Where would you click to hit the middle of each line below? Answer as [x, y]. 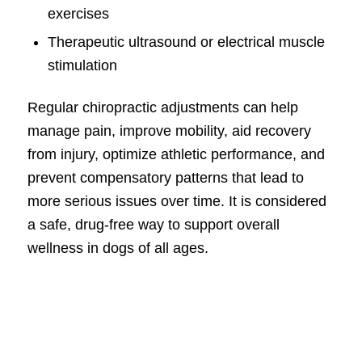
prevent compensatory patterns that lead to [165, 177]
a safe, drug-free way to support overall [153, 224]
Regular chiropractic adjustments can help [162, 107]
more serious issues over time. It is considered [177, 201]
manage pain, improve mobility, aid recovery [169, 130]
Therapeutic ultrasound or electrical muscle [186, 42]
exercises [78, 13]
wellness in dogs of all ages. [118, 248]
